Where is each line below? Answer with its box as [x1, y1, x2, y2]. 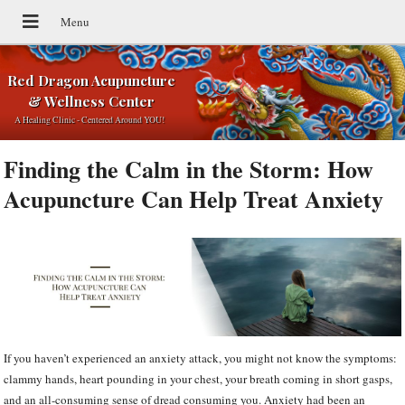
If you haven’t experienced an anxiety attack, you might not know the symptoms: [4, 349, 398, 366]
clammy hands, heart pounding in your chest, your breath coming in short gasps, [4, 370, 393, 387]
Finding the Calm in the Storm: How [4, 152, 374, 187]
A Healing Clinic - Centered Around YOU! [14, 114, 165, 127]
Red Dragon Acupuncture [6, 71, 175, 90]
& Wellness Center [27, 91, 155, 111]
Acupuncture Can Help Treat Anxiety [4, 182, 384, 217]
